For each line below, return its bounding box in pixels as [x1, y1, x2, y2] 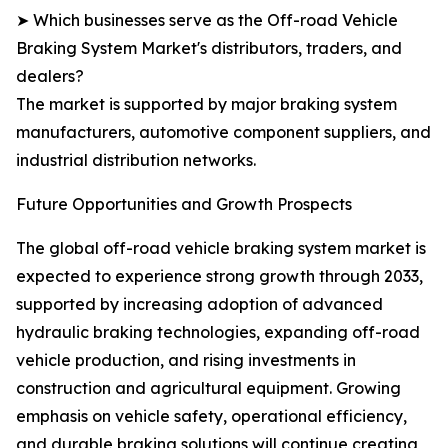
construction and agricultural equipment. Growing [16, 378, 401, 399]
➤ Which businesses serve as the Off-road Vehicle [16, 10, 398, 31]
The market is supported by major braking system [16, 94, 397, 115]
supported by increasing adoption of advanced [16, 294, 383, 315]
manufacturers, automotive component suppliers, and [16, 122, 431, 143]
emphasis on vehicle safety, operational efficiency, [16, 406, 407, 427]
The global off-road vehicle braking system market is [16, 238, 426, 259]
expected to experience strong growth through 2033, [16, 266, 423, 287]
